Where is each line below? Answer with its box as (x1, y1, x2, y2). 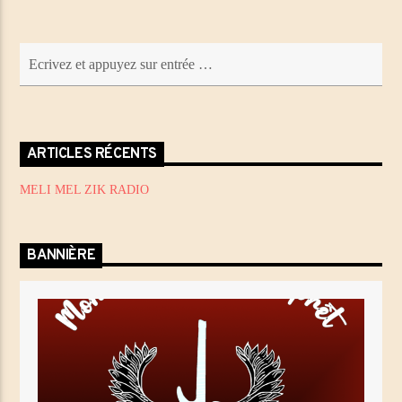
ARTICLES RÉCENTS (27, 145, 158, 164)
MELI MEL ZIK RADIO (20, 182, 150, 197)
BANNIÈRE (27, 246, 96, 265)
